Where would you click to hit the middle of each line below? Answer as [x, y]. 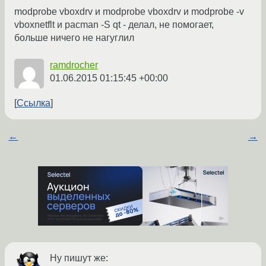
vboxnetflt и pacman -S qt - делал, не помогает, [114, 25]
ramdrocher [74, 65]
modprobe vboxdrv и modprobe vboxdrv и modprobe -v [129, 12]
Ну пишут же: [79, 258]
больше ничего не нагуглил [74, 38]
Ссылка [34, 103]
